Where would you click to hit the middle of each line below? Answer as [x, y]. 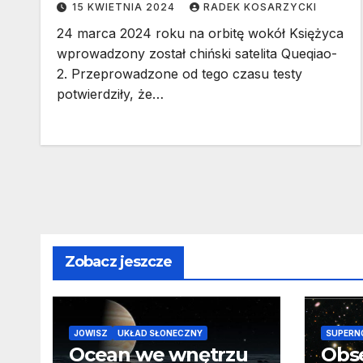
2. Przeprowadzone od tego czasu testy [179, 74]
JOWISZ [91, 333]
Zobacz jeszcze [119, 262]
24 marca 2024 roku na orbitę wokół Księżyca [200, 34]
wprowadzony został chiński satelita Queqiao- [197, 54]
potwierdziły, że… [110, 94]
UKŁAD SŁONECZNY [160, 333]
